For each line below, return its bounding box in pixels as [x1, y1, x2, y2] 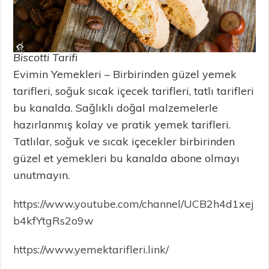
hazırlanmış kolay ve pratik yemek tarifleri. [13, 117, 231, 131]
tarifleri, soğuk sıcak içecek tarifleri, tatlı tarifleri [13, 83, 255, 98]
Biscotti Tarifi [13, 50, 78, 64]
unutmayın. [13, 168, 70, 182]
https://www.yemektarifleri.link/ [13, 242, 169, 256]
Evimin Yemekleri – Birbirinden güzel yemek [13, 67, 237, 81]
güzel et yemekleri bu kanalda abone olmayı [13, 151, 240, 165]
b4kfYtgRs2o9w [13, 213, 94, 228]
